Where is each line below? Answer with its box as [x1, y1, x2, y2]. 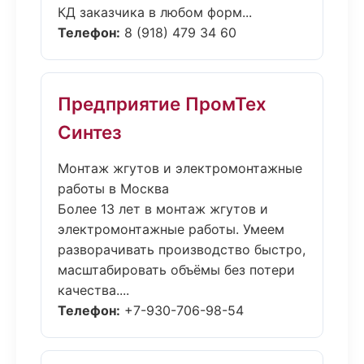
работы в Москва [58, 180, 169, 197]
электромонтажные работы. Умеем [58, 221, 284, 237]
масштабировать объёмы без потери [58, 262, 295, 278]
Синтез [58, 121, 122, 143]
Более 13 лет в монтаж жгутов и [58, 201, 268, 217]
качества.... [58, 282, 129, 298]
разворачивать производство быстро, [58, 241, 305, 258]
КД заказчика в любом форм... [58, 4, 252, 20]
